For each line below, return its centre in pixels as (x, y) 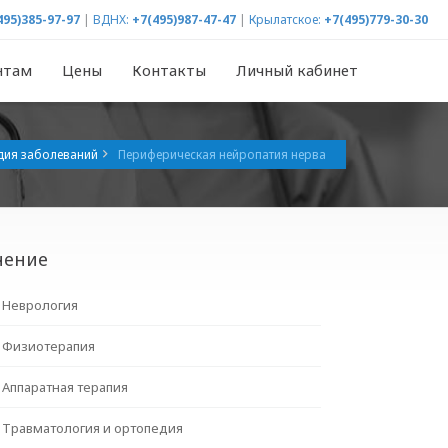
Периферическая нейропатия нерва (222, 154)
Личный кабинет (297, 70)
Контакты (169, 70)
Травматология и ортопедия (93, 428)
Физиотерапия (49, 346)
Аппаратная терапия (65, 387)
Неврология (40, 305)
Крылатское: (285, 19)
